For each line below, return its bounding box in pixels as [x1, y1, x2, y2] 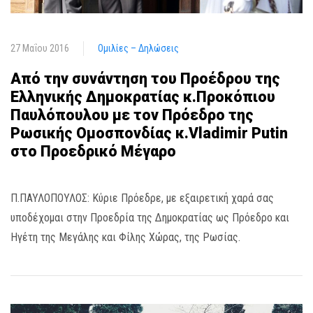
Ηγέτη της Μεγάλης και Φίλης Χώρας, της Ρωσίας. [10, 231, 240, 245]
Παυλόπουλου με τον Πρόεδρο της [10, 106, 254, 124]
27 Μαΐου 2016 [10, 43, 69, 54]
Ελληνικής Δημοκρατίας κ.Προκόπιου [10, 88, 275, 106]
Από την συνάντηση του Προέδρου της [10, 70, 280, 88]
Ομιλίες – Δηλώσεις [98, 43, 179, 54]
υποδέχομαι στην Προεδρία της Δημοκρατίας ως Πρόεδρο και [10, 211, 289, 225]
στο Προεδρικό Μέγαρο [10, 143, 176, 161]
